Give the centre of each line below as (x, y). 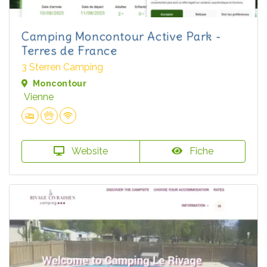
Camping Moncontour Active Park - (122, 36)
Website (89, 151)
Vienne (39, 97)
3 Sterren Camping (62, 67)
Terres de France (69, 50)
